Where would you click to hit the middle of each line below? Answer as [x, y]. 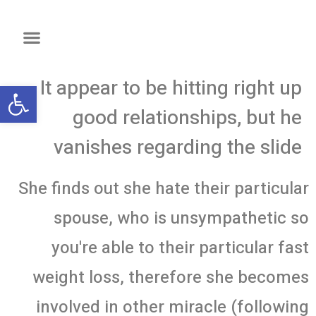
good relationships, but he [187, 118]
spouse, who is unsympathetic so [181, 218]
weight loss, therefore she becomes [171, 278]
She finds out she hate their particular [164, 189]
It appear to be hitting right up [171, 89]
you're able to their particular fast [180, 248]
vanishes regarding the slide [178, 148]
